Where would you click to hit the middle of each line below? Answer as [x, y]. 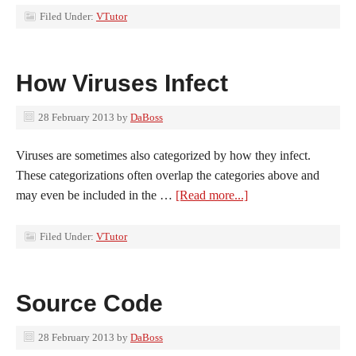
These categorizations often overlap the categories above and [168, 175]
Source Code [89, 303]
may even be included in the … [96, 195]
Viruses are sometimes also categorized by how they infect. [163, 155]
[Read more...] [212, 195]
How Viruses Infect [122, 83]
